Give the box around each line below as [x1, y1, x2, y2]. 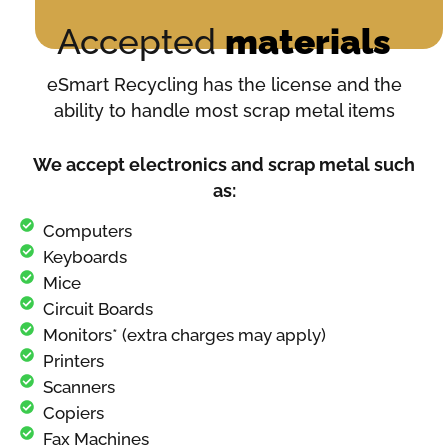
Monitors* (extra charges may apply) [42, 325, 326, 346]
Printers [42, 351, 104, 372]
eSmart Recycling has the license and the [46, 74, 402, 96]
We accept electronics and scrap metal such [33, 153, 415, 175]
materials [225, 21, 391, 63]
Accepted [57, 21, 225, 63]
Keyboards [42, 247, 127, 268]
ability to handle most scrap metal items [53, 100, 395, 122]
